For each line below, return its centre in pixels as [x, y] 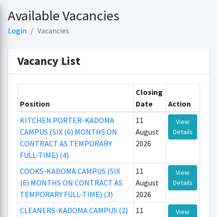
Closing [149, 92]
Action [180, 104]
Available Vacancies [63, 15]
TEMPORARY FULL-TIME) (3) [67, 194]
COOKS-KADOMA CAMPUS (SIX [70, 171]
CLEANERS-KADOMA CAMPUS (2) [74, 210]
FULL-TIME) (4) [45, 155]
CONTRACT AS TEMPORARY [66, 143]
